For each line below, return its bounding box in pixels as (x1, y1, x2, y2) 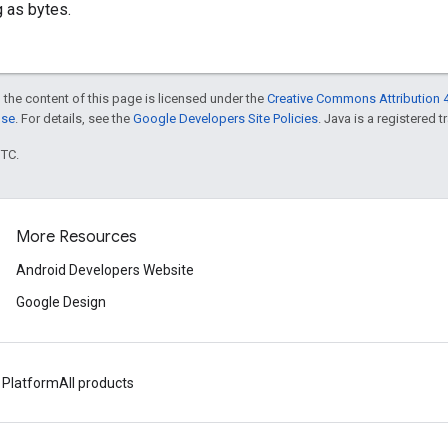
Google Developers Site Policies (133, 111, 318, 127)
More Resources (16, 227, 137, 248)
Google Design (16, 294, 106, 311)
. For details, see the (15, 111, 133, 127)
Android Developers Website (16, 262, 194, 279)
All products (59, 375, 134, 392)
